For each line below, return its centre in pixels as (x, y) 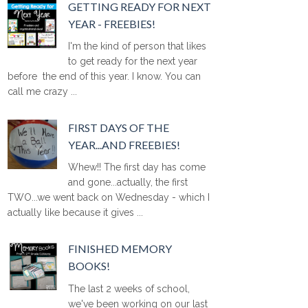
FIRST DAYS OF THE (119, 128)
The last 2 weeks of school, (129, 288)
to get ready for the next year (133, 62)
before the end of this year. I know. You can (104, 77)
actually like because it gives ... (75, 213)
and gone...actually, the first (128, 183)
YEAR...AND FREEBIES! (124, 145)
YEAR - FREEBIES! (112, 24)
